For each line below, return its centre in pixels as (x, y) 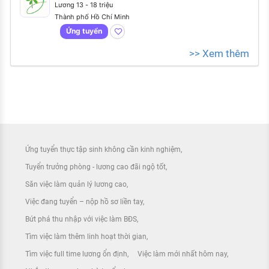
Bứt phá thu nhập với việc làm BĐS (81, 219)
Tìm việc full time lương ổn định (76, 254)
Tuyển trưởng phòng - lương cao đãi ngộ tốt (95, 167)
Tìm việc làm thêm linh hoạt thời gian (86, 237)
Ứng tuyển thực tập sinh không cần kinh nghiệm (103, 150)
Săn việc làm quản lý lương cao (76, 185)
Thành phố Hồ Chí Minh (92, 17)
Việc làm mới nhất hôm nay (182, 254)
